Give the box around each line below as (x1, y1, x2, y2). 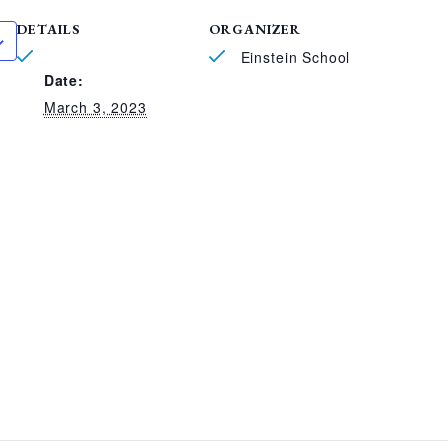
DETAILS (16, 20, 80, 38)
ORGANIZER (208, 20, 301, 38)
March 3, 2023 (43, 97, 147, 117)
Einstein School (235, 47, 351, 67)
